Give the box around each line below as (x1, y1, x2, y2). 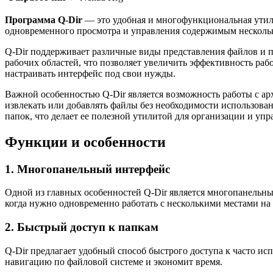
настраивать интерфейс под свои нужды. (5, 68, 175, 79)
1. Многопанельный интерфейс (5, 162, 170, 175)
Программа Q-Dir (5, 14, 82, 25)
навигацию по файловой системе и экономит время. (5, 256, 222, 267)
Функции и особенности (5, 133, 166, 150)
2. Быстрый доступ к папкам (5, 221, 158, 234)
